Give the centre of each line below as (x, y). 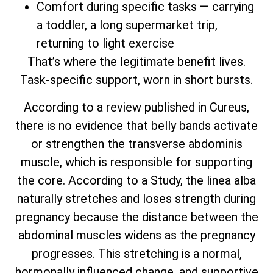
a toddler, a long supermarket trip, (127, 25)
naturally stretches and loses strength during (136, 198)
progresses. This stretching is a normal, (136, 253)
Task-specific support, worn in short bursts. (136, 80)
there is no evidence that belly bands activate (136, 125)
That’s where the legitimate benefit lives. (136, 62)
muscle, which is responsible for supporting (136, 162)
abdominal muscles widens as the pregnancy (136, 235)
